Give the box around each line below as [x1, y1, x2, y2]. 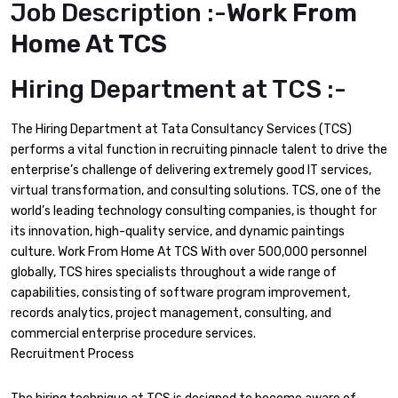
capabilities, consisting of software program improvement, [11, 285, 350, 301]
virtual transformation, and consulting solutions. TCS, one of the [11, 183, 381, 199]
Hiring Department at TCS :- [11, 75, 346, 105]
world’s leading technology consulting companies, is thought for [11, 203, 377, 219]
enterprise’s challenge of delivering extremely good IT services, [11, 163, 371, 179]
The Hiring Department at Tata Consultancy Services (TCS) [11, 122, 352, 138]
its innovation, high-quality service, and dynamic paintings [11, 224, 345, 240]
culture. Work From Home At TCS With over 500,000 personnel [11, 244, 367, 260]
